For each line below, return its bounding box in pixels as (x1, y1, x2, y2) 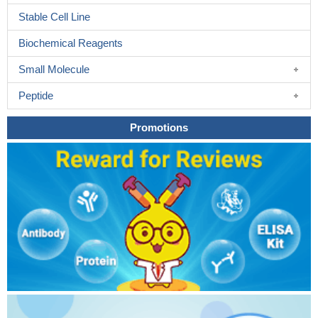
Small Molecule (18, 63, 89, 75)
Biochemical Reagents (18, 37, 123, 49)
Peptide (18, 89, 53, 102)
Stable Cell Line (18, 11, 90, 23)
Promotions (130, 121, 188, 133)
